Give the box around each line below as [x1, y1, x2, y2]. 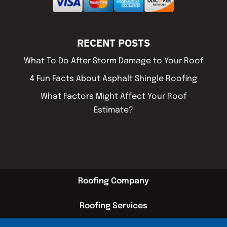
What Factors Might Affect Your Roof [40, 92, 186, 101]
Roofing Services [80, 201, 147, 210]
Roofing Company [78, 176, 149, 185]
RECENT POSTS [77, 35, 150, 50]
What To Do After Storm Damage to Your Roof [23, 56, 203, 65]
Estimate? [93, 105, 133, 115]
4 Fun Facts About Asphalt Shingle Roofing [29, 74, 197, 83]
